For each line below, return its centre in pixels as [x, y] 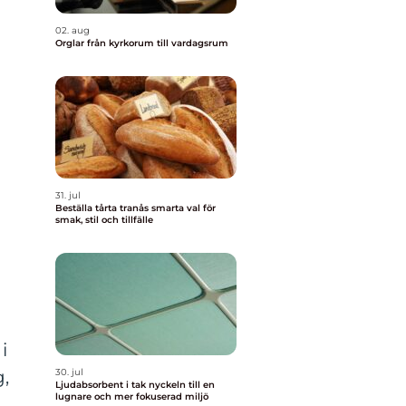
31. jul [68, 195]
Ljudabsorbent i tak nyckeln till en [102, 385]
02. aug [72, 30]
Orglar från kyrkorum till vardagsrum [158, 43]
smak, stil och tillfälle [104, 220]
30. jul [69, 372]
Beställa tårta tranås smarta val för [103, 208]
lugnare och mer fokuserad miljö [132, 396]
